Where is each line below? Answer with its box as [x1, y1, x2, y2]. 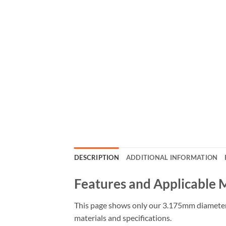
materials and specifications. [74, 212, 172, 222]
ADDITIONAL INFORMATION [126, 153, 218, 161]
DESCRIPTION [74, 153, 119, 161]
